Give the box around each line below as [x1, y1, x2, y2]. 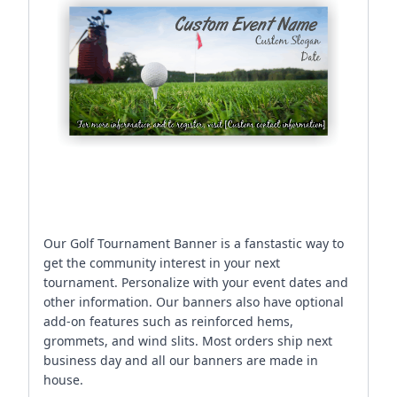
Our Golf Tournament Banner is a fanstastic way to [43, 235, 344, 252]
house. [43, 371, 83, 388]
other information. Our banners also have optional [43, 293, 344, 310]
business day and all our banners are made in [43, 352, 318, 369]
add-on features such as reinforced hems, [43, 313, 293, 330]
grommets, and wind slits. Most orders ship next [43, 332, 332, 349]
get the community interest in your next [43, 254, 280, 271]
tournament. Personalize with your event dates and [43, 274, 348, 291]
